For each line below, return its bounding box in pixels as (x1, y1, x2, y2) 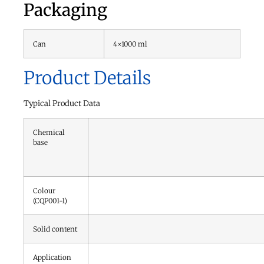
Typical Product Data (24, 98, 100, 108)
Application (33, 252, 71, 262)
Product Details (24, 66, 151, 89)
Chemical (33, 127, 65, 137)
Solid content (33, 224, 77, 233)
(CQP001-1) (33, 196, 67, 205)
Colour (33, 186, 55, 195)
